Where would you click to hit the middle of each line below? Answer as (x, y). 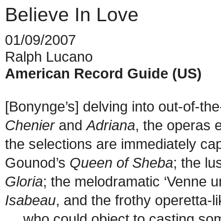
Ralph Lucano (49, 56)
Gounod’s (37, 162)
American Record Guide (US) (103, 73)
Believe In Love (72, 14)
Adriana (111, 125)
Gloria (24, 181)
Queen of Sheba (121, 162)
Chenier (32, 125)
